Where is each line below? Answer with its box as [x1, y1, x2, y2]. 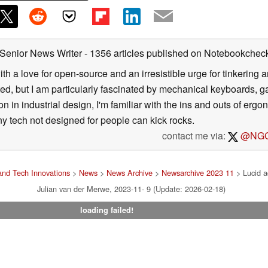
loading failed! [80, 204, 133, 215]
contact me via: [162, 128, 228, 142]
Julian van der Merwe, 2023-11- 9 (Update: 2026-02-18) [36, 182, 226, 194]
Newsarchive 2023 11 [161, 166, 234, 178]
